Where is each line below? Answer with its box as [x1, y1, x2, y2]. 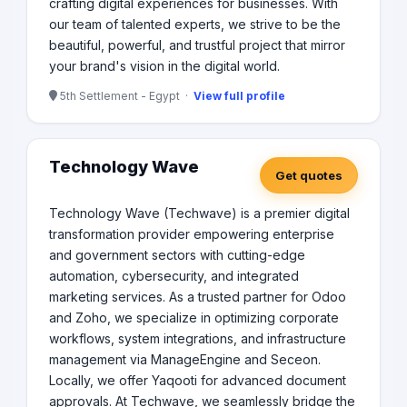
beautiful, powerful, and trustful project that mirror [49, 37, 345, 54]
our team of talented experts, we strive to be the [49, 16, 341, 33]
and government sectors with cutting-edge [49, 247, 305, 263]
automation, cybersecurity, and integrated [49, 268, 299, 284]
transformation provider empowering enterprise [49, 226, 334, 243]
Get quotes [275, 168, 342, 184]
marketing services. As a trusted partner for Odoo [49, 289, 346, 305]
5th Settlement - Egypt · [57, 89, 194, 104]
